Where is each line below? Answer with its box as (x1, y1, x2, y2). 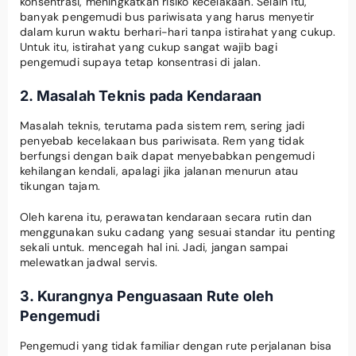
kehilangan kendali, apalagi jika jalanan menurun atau (20, 163, 299, 178)
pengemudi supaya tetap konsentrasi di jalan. (20, 54, 261, 69)
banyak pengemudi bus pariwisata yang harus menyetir (20, 9, 315, 24)
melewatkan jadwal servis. (20, 254, 157, 269)
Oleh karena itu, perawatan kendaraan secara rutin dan (20, 209, 312, 224)
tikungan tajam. (20, 178, 100, 193)
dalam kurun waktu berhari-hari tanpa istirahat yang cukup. (20, 24, 336, 39)
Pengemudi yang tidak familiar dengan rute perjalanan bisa (20, 338, 332, 353)
